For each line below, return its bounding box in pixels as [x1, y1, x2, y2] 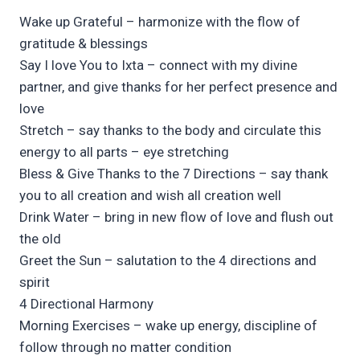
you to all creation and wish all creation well [19, 187, 281, 204]
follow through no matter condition [19, 339, 231, 356]
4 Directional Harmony [19, 296, 153, 313]
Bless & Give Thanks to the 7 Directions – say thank [19, 166, 328, 182]
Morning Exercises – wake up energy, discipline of [19, 317, 317, 334]
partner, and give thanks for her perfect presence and [19, 79, 337, 96]
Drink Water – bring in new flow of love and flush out [19, 209, 333, 226]
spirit [19, 274, 50, 291]
